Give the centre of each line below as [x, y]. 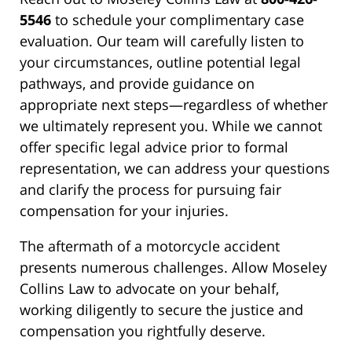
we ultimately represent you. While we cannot [171, 126]
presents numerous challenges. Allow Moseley [173, 268]
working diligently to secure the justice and [161, 310]
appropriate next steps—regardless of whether [174, 105]
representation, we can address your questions [175, 169]
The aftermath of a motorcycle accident [150, 246]
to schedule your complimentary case [178, 20]
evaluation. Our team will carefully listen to [162, 41]
